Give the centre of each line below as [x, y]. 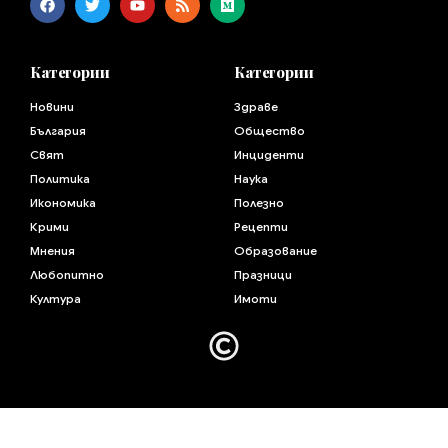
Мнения [52, 251]
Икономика [63, 203]
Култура [55, 299]
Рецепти [261, 227]
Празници [263, 275]
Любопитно [67, 275]
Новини [52, 107]
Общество [269, 131]
